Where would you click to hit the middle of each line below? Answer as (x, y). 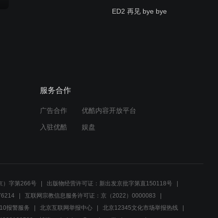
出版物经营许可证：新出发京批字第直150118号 (109, 183)
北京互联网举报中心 (66, 208)
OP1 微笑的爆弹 (137, 65)
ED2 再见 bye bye (139, 11)
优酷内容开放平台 (109, 110)
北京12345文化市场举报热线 (140, 208)
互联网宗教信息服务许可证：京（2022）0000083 (90, 195)
